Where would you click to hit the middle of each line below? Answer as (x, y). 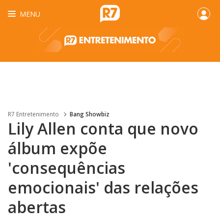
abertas (37, 207)
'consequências (67, 168)
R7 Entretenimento (33, 114)
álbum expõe (57, 148)
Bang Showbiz (90, 114)
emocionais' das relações (103, 187)
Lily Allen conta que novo (103, 128)
